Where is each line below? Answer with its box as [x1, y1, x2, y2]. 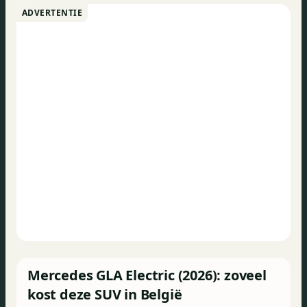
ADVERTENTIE [22, 7, 83, 19]
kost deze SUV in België [27, 285, 182, 304]
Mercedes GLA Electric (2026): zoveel [27, 266, 267, 284]
